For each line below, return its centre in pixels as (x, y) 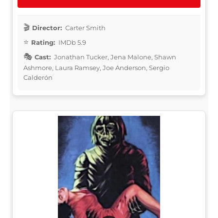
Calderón (38, 77)
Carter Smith (85, 27)
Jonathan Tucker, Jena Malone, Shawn (114, 57)
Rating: (43, 42)
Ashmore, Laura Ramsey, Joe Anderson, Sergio (96, 67)
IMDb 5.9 (72, 42)
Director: (47, 27)
